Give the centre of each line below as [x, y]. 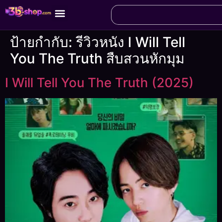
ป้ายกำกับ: [43, 42]
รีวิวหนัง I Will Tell [131, 42]
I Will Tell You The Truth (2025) [99, 83]
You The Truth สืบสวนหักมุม [97, 58]
